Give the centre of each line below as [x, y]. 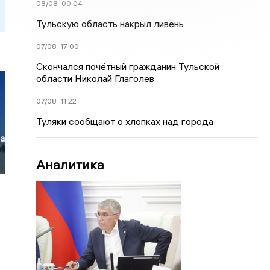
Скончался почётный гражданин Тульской [128, 66]
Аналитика [71, 165]
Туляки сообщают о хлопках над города [125, 121]
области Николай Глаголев [96, 78]
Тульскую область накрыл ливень [110, 24]
